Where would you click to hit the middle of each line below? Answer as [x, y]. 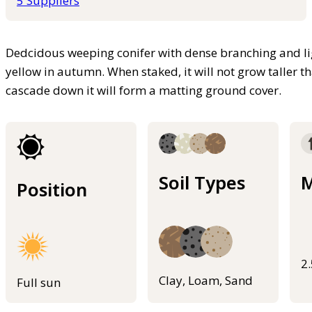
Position [52, 189]
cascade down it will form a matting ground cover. [143, 90]
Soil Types [202, 182]
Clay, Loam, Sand [206, 280]
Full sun [39, 283]
